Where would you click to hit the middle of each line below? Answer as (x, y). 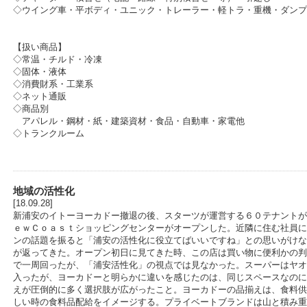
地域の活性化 (44, 191)
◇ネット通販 (40, 96)
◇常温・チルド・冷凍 (58, 59)
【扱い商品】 (40, 47)
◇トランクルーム (49, 133)
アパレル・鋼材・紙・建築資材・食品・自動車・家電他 (129, 121)
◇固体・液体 (40, 72)
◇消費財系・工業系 (53, 84)
